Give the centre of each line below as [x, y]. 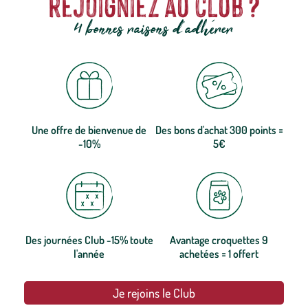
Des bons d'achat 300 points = [219, 130]
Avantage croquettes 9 [219, 240]
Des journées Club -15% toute [89, 240]
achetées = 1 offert [219, 254]
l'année [89, 254]
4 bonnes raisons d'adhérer [154, 30]
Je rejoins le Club [154, 293]
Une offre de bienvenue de [89, 130]
